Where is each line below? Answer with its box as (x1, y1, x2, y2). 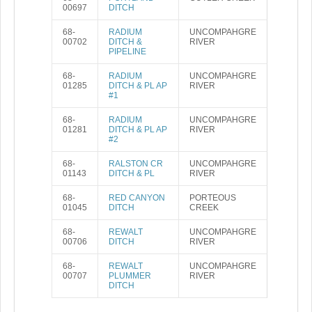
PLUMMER (109, 271, 151, 281)
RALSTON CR (109, 159, 163, 169)
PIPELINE (109, 47, 146, 56)
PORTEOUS (189, 193, 236, 203)
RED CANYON (109, 193, 165, 203)
